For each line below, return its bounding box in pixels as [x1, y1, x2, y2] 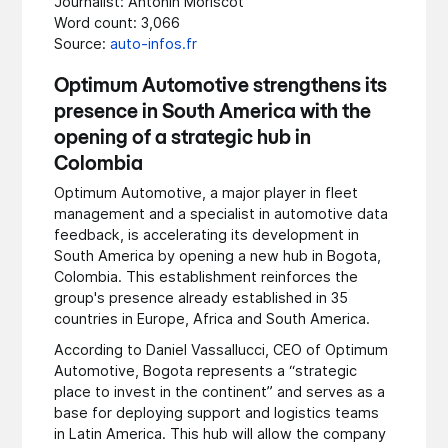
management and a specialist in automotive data [54, 205, 389, 223]
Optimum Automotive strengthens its [54, 77, 388, 98]
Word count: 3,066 [54, 14, 181, 32]
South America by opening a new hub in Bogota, [54, 247, 382, 265]
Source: [54, 35, 111, 53]
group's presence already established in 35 [54, 289, 349, 307]
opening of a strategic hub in [54, 129, 312, 150]
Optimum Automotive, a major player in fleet [54, 184, 359, 202]
